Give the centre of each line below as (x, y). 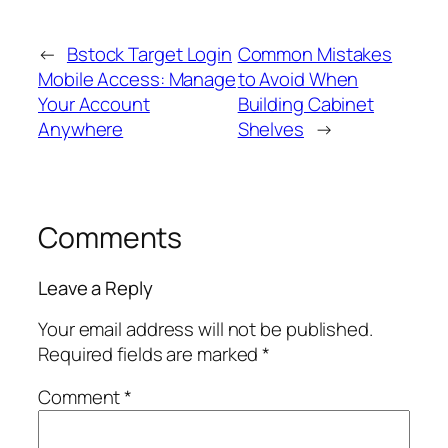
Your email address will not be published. (205, 328)
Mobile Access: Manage (137, 79)
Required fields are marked (150, 353)
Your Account (94, 104)
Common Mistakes (315, 54)
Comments (110, 238)
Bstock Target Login (149, 54)
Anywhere (81, 129)
